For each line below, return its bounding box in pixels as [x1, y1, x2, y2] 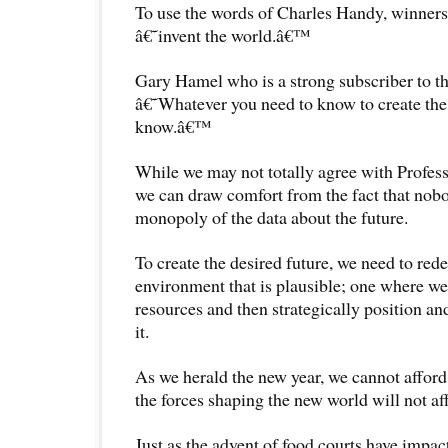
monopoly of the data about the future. [135, 204, 408, 229]
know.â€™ [135, 113, 212, 138]
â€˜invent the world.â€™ [135, 22, 311, 47]
